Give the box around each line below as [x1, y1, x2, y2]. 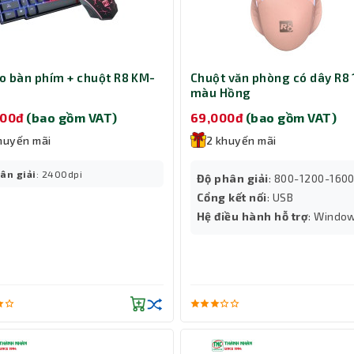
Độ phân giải [197, 171, 269, 185]
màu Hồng [190, 85, 251, 100]
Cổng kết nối [197, 190, 267, 204]
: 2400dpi [36, 168, 83, 179]
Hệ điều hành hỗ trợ [197, 209, 309, 223]
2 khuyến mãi [206, 133, 277, 147]
